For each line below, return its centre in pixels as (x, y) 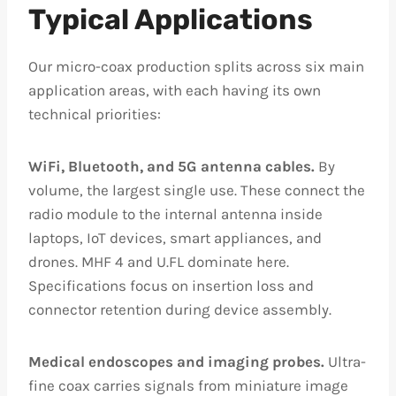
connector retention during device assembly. (180, 309)
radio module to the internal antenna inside (175, 214)
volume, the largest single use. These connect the (197, 190)
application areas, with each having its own (175, 90)
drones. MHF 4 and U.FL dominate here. (159, 262)
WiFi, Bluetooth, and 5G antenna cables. (171, 166)
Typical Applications (171, 19)
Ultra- (345, 362)
